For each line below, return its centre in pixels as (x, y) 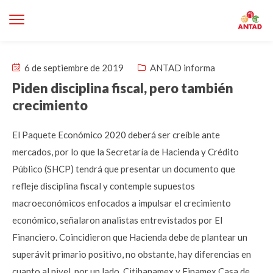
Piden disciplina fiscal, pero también (123, 88)
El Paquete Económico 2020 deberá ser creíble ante (116, 135)
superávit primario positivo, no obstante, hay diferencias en (132, 254)
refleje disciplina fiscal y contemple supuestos (104, 186)
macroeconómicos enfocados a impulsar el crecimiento (122, 203)
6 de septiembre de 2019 (73, 68)
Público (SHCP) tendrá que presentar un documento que (124, 169)
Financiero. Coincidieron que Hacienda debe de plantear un (130, 237)
